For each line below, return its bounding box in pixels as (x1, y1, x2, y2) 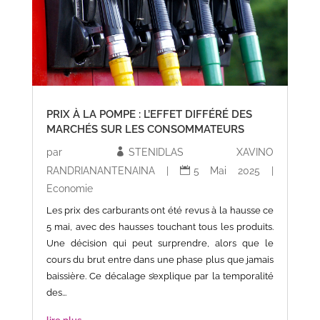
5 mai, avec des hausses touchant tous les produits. (46, 221, 274, 232)
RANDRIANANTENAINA (46, 164, 155, 176)
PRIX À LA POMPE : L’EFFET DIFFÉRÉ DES (46, 107, 252, 121)
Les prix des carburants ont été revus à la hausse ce (46, 204, 274, 216)
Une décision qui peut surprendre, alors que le (46, 237, 274, 249)
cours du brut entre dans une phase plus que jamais (46, 254, 274, 265)
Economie (46, 182, 93, 194)
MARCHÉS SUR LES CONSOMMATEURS (46, 122, 244, 136)
